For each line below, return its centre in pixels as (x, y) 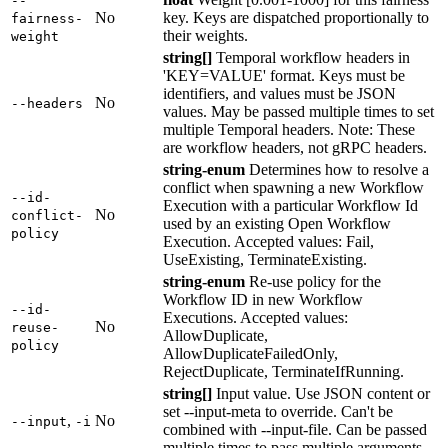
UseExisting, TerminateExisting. (265, 260)
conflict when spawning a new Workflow (293, 188)
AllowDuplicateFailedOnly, (250, 354)
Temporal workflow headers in (311, 58)
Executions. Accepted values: (255, 318)
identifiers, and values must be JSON (279, 94)
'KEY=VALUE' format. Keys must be (284, 76)
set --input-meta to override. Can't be (278, 412)
